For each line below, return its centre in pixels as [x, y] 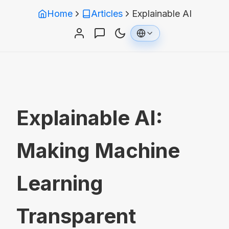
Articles [107, 14]
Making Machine [98, 151]
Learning [60, 184]
